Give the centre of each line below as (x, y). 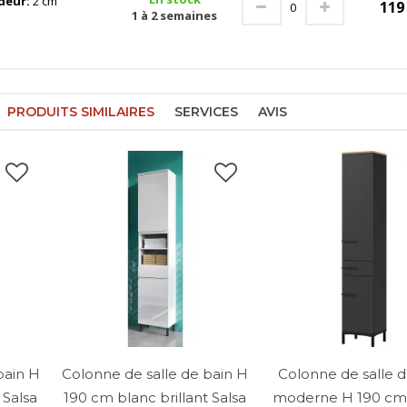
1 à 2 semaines (174, 16)
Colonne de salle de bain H (155, 373)
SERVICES (206, 112)
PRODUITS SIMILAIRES (81, 112)
